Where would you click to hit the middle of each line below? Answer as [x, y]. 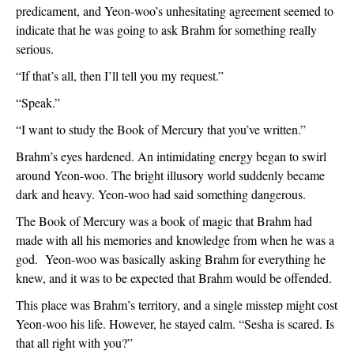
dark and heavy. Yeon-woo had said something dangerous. [163, 194]
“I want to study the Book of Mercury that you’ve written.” [161, 129]
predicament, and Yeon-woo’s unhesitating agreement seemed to [175, 11]
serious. [35, 49]
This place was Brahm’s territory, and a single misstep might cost [177, 305]
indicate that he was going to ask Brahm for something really [166, 30]
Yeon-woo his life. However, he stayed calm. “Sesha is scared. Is [175, 324]
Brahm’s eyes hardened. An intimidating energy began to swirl [171, 156]
